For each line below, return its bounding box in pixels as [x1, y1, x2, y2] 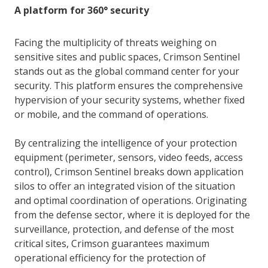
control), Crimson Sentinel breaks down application [14, 165, 243, 178]
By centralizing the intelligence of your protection [14, 136, 237, 150]
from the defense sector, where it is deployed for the [14, 208, 250, 221]
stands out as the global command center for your [14, 64, 239, 78]
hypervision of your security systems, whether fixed [14, 93, 245, 106]
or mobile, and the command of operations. [14, 107, 208, 121]
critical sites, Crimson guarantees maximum [14, 236, 209, 250]
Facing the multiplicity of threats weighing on [14, 35, 217, 49]
